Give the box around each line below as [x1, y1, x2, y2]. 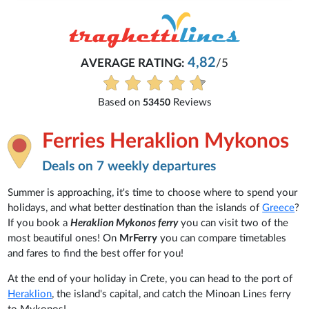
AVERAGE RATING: [58, 57, 162, 69]
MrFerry [119, 232, 161, 243]
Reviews [147, 97, 189, 108]
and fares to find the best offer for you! [8, 248, 184, 259]
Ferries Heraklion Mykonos [42, 131, 290, 152]
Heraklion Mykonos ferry [70, 217, 179, 228]
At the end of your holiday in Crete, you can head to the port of [8, 273, 293, 284]
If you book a [8, 217, 71, 228]
